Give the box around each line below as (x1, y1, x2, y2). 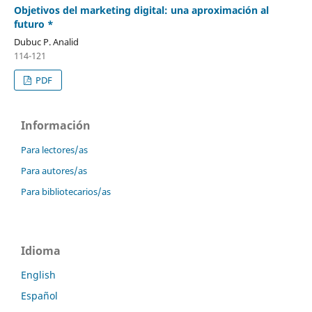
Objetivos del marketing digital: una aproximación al (13, 3, 269, 17)
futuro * (13, 17, 54, 31)
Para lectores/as (21, 143, 88, 156)
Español (21, 288, 58, 302)
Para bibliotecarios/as (21, 185, 111, 198)
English (21, 267, 56, 281)
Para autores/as (21, 164, 87, 177)
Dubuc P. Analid (13, 35, 79, 48)
